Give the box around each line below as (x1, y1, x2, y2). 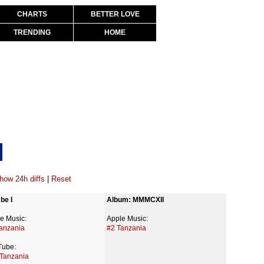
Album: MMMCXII (107, 196, 164, 204)
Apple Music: (107, 214, 148, 223)
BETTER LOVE (90, 10, 140, 18)
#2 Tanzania (107, 224, 146, 232)
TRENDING (13, 28, 51, 37)
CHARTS (16, 10, 47, 18)
